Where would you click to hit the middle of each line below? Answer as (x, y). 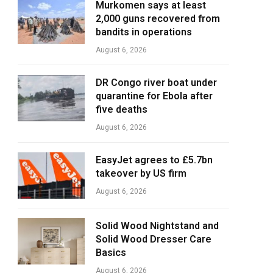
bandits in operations (144, 32)
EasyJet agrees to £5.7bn (154, 160)
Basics (111, 253)
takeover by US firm (141, 173)
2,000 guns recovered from (158, 19)
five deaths (122, 109)
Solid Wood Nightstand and (157, 226)
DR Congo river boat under (156, 83)
